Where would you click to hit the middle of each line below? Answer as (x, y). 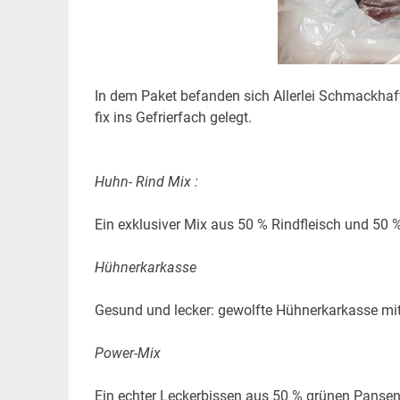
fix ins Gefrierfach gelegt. (173, 117)
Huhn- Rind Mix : (146, 181)
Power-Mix (127, 353)
